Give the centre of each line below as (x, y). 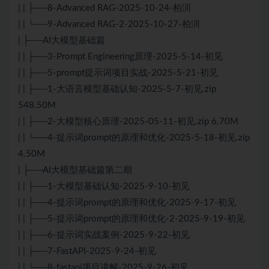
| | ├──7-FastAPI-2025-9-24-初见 (87, 252)
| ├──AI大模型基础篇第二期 (75, 171)
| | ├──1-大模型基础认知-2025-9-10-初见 (104, 187)
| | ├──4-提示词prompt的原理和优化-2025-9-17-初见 (127, 203)
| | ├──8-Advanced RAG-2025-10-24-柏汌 (104, 8)
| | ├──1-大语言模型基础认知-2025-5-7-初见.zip (117, 89)
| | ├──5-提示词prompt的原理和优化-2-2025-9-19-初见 (131, 219)
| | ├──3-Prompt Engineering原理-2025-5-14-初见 (120, 57)
